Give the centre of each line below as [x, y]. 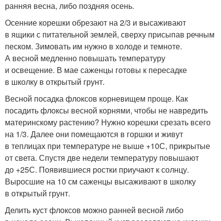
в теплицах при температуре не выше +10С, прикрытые [108, 146]
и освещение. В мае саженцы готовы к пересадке [96, 70]
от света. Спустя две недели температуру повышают [102, 158]
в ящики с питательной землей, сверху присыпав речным [110, 34]
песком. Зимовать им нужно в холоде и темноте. [93, 46]
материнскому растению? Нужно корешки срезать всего [108, 122]
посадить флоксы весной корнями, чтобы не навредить [106, 110]
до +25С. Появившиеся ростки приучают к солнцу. [97, 169]
